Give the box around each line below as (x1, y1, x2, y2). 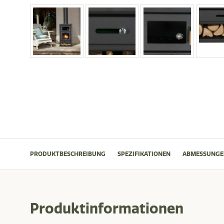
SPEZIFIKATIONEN (117, 150, 170, 158)
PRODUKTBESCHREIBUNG (30, 150, 105, 158)
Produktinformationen (30, 199, 183, 217)
